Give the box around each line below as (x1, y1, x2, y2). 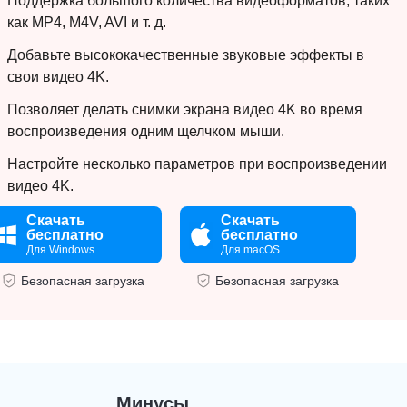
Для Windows (26, 243, 95, 256)
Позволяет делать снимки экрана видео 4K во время (7, 102, 362, 117)
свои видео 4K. (7, 69, 109, 84)
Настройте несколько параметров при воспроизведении (7, 156, 387, 172)
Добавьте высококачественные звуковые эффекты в (7, 47, 364, 63)
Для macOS (221, 243, 281, 256)
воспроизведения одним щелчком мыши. (7, 124, 284, 139)
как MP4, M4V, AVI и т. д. (7, 15, 166, 30)
